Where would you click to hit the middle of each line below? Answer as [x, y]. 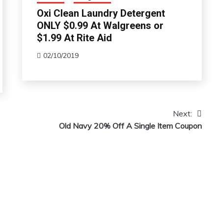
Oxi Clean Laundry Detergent [101, 13]
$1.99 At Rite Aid [74, 38]
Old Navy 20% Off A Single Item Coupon [130, 125]
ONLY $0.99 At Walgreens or [100, 25]
